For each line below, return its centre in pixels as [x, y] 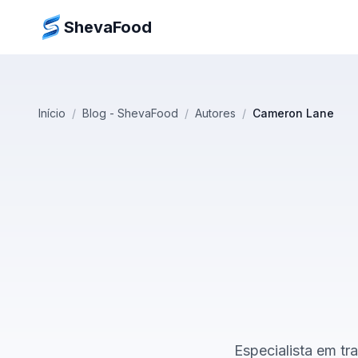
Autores [215, 113]
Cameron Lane [293, 113]
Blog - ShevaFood [130, 113]
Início [52, 113]
